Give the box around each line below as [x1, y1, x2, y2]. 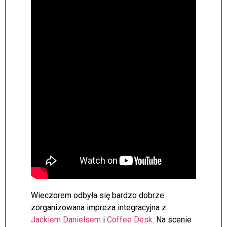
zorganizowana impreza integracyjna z [31, 203, 166, 213]
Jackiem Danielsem [31, 215, 101, 225]
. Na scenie [153, 215, 192, 225]
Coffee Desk [107, 215, 153, 225]
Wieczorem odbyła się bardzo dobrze [31, 191, 164, 201]
